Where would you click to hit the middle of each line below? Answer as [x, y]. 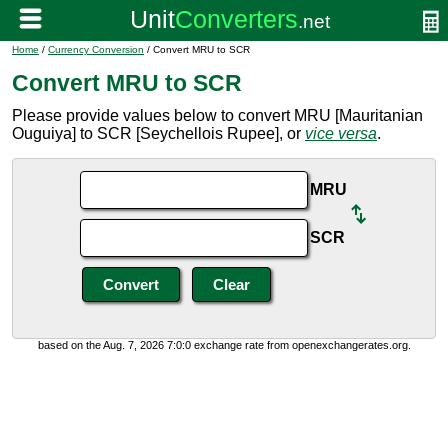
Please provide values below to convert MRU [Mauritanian [217, 115]
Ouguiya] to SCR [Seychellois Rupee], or [158, 133]
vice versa [341, 133]
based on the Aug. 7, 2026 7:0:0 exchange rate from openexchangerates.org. [224, 345]
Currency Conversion [96, 49]
